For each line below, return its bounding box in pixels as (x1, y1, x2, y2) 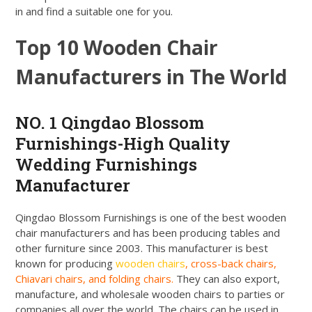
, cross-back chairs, (185, 256, 277, 270)
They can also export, (173, 271, 281, 286)
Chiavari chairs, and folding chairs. (15, 271, 174, 286)
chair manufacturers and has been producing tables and (15, 225, 281, 240)
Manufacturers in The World (15, 63, 288, 90)
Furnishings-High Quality (15, 132, 231, 155)
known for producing (15, 256, 116, 270)
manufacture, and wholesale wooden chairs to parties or (15, 286, 286, 301)
